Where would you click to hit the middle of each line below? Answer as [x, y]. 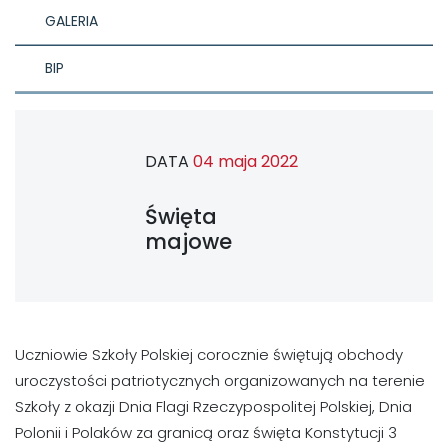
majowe [188, 242]
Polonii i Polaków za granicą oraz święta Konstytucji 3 [206, 433]
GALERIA [71, 21]
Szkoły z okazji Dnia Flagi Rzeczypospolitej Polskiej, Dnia [213, 407]
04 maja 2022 [245, 162]
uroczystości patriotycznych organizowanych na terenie [220, 381]
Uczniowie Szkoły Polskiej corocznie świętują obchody [209, 355]
